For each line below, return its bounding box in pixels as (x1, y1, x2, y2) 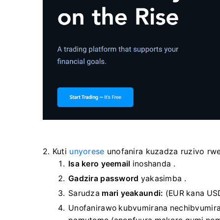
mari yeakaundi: (102, 188, 164, 198)
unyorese (69, 146, 105, 156)
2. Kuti (43, 146, 70, 156)
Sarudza (68, 188, 102, 198)
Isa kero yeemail (68, 159, 131, 168)
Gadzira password (68, 173, 139, 183)
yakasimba (138, 173, 184, 183)
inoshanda (130, 159, 173, 168)
